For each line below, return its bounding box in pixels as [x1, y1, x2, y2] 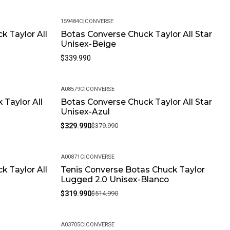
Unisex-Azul [60, 107, 110, 117]
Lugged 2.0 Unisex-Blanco [60, 175, 169, 185]
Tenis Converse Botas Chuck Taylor [60, 165, 205, 175]
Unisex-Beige [60, 39, 116, 49]
